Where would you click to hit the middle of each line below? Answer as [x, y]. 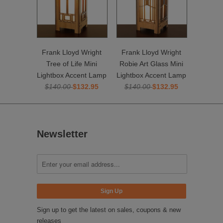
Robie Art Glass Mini [151, 63]
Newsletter [62, 134]
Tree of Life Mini [72, 63]
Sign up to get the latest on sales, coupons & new [109, 210]
